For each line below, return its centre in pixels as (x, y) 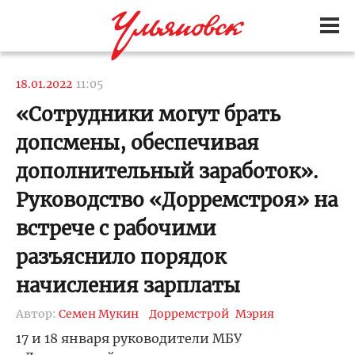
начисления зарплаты (128, 286)
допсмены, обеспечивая (137, 143)
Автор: (37, 314)
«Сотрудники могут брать (148, 115)
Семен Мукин (99, 314)
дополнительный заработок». (167, 172)
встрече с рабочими (116, 229)
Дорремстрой (189, 314)
